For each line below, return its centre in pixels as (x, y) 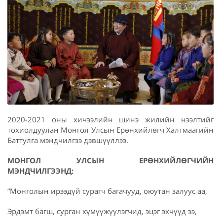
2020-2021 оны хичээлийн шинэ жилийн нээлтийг (110, 119)
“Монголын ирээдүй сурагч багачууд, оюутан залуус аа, (107, 191)
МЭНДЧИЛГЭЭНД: (40, 170)
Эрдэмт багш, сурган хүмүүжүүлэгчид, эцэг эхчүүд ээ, (102, 211)
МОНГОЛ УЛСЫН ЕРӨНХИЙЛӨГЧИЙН (110, 160)
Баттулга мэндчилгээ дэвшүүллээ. (68, 140)
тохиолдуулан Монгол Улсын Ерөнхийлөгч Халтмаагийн (110, 129)
